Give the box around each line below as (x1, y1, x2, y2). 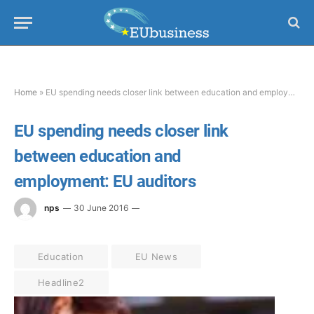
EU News (135, 251, 178, 262)
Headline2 (38, 277, 85, 288)
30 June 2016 (74, 203, 128, 214)
